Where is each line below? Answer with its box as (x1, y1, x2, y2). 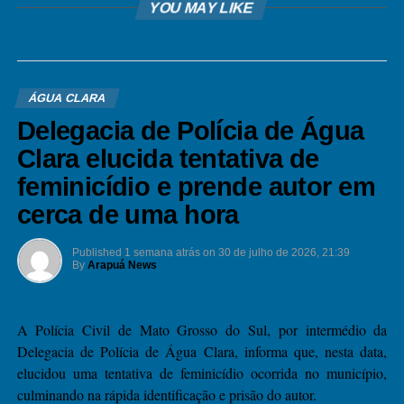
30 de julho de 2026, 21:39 (217, 246, 350, 259)
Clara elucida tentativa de (16, 144, 319, 173)
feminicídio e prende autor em (16, 172, 375, 201)
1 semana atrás (124, 246, 200, 259)
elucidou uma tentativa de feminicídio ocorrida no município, (16, 363, 388, 382)
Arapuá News (87, 259, 157, 271)
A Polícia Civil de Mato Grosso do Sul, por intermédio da (16, 320, 388, 339)
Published (71, 246, 122, 259)
